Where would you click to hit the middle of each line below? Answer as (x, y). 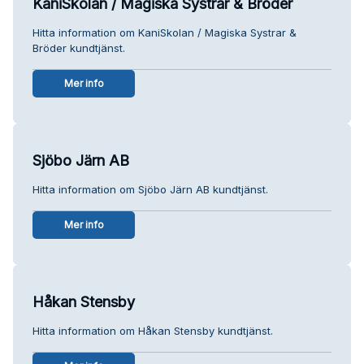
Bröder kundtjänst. (79, 48)
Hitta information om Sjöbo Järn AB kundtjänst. (150, 189)
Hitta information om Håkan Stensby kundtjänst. (153, 330)
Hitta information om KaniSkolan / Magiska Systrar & (165, 32)
